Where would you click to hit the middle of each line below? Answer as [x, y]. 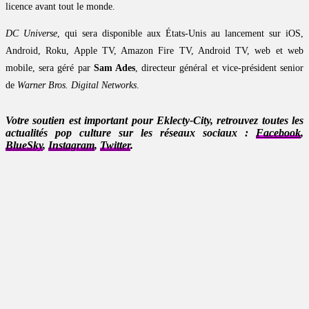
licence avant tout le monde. [60, 7]
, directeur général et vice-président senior [220, 68]
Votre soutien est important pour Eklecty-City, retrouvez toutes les [154, 121]
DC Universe [31, 34]
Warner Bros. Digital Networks [77, 86]
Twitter [115, 146]
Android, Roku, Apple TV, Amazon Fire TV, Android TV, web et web [154, 51]
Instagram [71, 146]
